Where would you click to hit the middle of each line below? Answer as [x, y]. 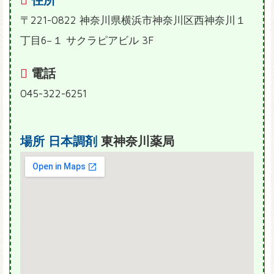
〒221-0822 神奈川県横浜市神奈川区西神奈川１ [133, 20]
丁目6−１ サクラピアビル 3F [87, 41]
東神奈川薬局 [136, 141]
